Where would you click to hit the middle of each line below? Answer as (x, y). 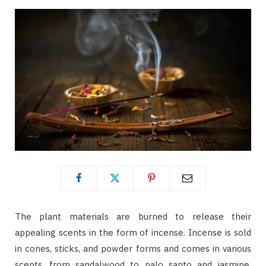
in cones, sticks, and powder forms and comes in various (133, 248)
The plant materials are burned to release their (133, 216)
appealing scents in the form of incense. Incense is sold (133, 232)
